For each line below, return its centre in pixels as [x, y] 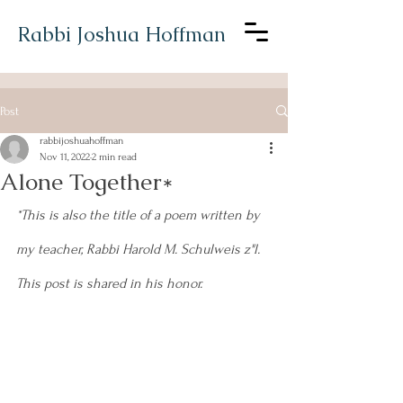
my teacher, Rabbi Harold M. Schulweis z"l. [140, 249]
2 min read [114, 157]
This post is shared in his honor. [109, 283]
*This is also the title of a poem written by [140, 215]
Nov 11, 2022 [65, 157]
